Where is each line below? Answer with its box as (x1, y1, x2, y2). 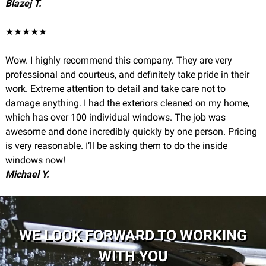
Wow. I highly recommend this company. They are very (5, 55, 232, 66)
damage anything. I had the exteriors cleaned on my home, (5, 97, 249, 109)
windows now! (5, 154, 65, 166)
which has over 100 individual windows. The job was (5, 112, 226, 123)
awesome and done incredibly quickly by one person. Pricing (5, 126, 257, 137)
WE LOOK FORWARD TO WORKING (18, 227, 247, 245)
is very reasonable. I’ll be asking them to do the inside (5, 140, 227, 151)
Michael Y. (5, 169, 49, 180)
